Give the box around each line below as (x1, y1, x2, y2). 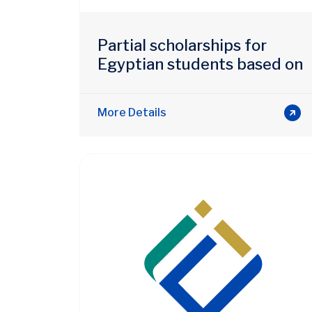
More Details (97, 105, 166, 119)
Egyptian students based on (97, 54, 303, 73)
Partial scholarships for (97, 36, 267, 54)
